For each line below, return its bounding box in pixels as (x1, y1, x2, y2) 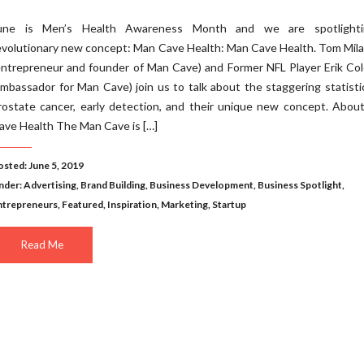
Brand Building (80, 179, 145, 191)
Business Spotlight (258, 179, 342, 191)
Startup (212, 198, 246, 210)
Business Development (149, 179, 253, 191)
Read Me (20, 238, 63, 251)
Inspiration (107, 198, 157, 210)
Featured (62, 198, 103, 210)
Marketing (161, 198, 208, 210)
